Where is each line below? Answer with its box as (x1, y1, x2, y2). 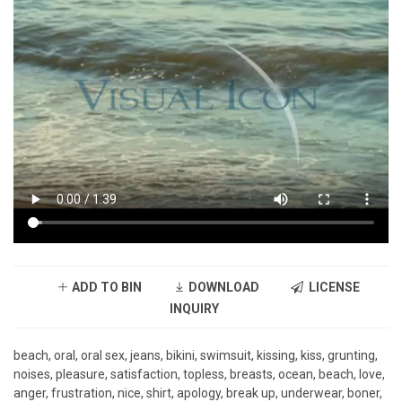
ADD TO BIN (68, 280, 142, 295)
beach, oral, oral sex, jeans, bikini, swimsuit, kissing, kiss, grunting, (13, 348, 378, 363)
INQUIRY (170, 301, 219, 317)
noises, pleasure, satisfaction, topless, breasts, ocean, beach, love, (13, 367, 385, 382)
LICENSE (302, 280, 360, 295)
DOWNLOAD (185, 280, 259, 295)
